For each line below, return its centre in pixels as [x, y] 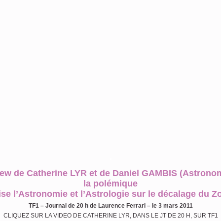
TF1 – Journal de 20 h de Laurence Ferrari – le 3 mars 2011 [110, 206]
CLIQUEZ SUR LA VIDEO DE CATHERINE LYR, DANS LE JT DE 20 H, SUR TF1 [110, 216]
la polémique [110, 184]
